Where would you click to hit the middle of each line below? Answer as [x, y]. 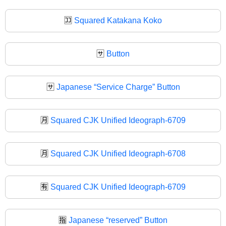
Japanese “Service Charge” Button [118, 87]
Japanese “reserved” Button [118, 220]
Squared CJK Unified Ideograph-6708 [118, 153]
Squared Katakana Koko [118, 20]
